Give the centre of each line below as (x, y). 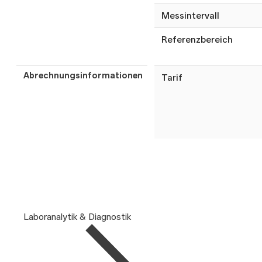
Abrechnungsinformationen (83, 76)
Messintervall (190, 16)
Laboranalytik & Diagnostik (77, 217)
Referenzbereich (197, 40)
